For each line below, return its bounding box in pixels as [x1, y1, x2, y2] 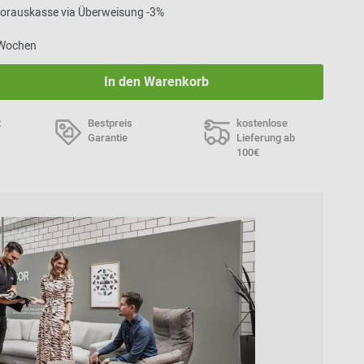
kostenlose [236, 115, 288, 131]
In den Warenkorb [104, 72, 210, 92]
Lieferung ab [236, 130, 295, 145]
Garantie [88, 130, 128, 145]
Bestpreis [88, 115, 132, 131]
